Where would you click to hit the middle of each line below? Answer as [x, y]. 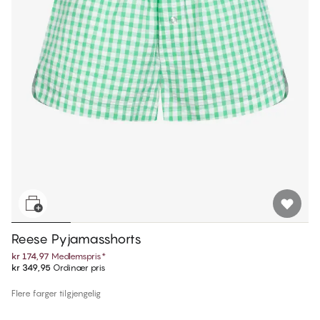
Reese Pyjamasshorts [76, 239]
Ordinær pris [78, 268]
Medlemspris [76, 256]
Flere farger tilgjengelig [56, 294]
